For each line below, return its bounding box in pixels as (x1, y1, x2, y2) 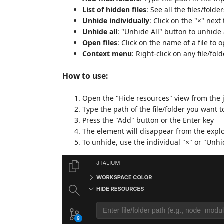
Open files (82, 38, 117, 48)
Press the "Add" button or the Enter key (82, 115, 214, 125)
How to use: (62, 70, 108, 82)
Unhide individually (82, 16, 149, 26)
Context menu (82, 49, 132, 59)
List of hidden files (82, 5, 146, 15)
